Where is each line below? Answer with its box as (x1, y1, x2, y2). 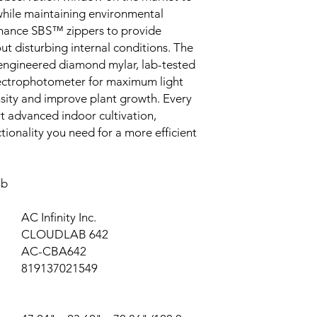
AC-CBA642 (13, 244, 86, 258)
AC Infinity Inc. (13, 210, 96, 224)
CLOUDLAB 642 (13, 227, 108, 241)
